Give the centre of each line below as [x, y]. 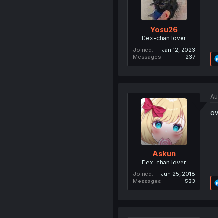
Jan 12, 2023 [178, 49]
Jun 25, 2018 [178, 174]
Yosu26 [164, 29]
